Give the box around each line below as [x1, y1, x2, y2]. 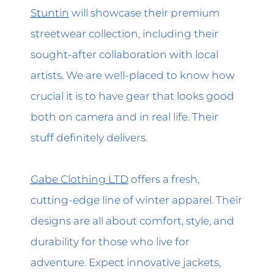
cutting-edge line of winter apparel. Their [30, 193, 242, 207]
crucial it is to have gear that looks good [30, 89, 234, 102]
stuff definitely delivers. [30, 130, 147, 144]
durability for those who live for [30, 235, 190, 248]
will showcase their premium [68, 6, 220, 19]
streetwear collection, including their [30, 26, 218, 40]
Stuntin [30, 6, 69, 19]
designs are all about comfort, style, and [30, 214, 234, 228]
